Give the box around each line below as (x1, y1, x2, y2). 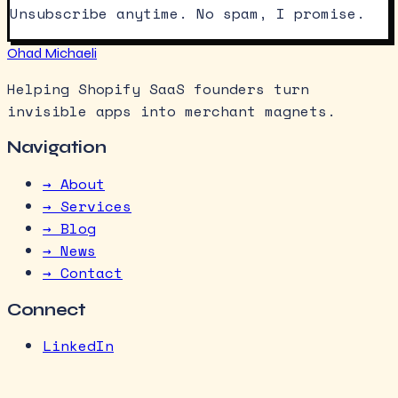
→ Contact (43, 261, 123, 283)
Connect (7, 299, 86, 320)
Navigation (7, 138, 107, 158)
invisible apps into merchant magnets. (7, 99, 336, 122)
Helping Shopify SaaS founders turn (7, 77, 309, 99)
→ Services (43, 195, 131, 217)
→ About (43, 172, 105, 195)
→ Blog (43, 217, 96, 239)
